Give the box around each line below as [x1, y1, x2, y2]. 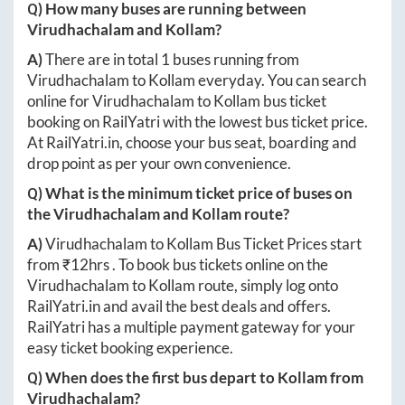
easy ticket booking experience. [27, 337, 233, 357]
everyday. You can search [195, 70, 366, 89]
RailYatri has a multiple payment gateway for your [27, 316, 355, 336]
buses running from [170, 49, 299, 69]
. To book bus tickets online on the [112, 254, 328, 274]
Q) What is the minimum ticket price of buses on [27, 183, 353, 202]
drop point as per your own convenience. [27, 153, 291, 173]
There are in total [45, 49, 161, 69]
